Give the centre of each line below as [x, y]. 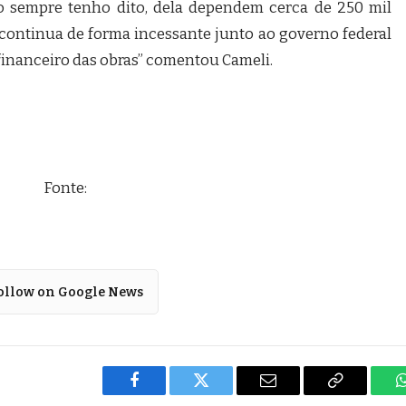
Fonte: [65, 188]
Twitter [223, 394]
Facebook [164, 394]
